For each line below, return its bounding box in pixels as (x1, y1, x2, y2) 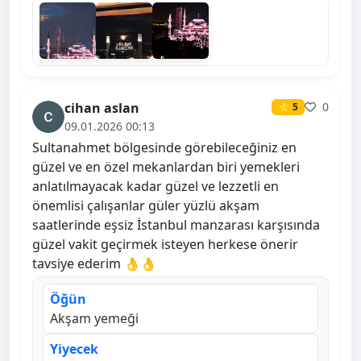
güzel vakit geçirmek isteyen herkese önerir (32, 235, 298, 254)
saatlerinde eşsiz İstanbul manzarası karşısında (32, 216, 320, 234)
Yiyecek (50, 340, 98, 359)
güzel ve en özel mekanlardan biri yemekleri (32, 158, 300, 176)
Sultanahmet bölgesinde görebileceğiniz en (32, 139, 297, 157)
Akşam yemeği (50, 309, 139, 328)
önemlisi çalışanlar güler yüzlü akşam (32, 197, 259, 215)
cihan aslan (64, 99, 139, 118)
